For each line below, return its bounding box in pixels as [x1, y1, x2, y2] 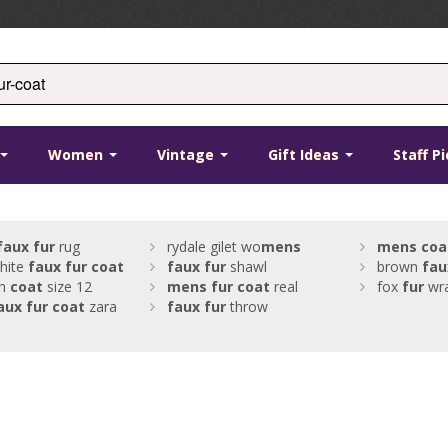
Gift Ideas [268, 145, 344, 165]
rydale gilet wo [166, 237, 261, 257]
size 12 [42, 277, 92, 297]
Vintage [157, 145, 219, 165]
